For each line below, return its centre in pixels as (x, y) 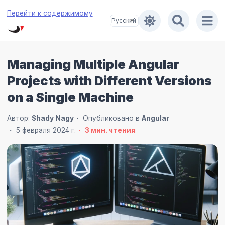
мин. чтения (113, 130)
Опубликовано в (112, 118)
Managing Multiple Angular (93, 64)
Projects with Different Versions (109, 80)
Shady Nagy (52, 118)
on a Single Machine (70, 97)
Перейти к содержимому (50, 13)
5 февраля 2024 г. (46, 130)
